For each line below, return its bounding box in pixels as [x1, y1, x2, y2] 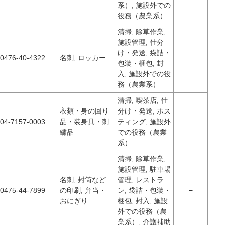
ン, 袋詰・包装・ [118, 186, 171, 194]
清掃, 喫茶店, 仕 [118, 96, 168, 104]
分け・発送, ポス [118, 107, 171, 115]
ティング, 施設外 [118, 118, 171, 126]
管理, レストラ [118, 176, 164, 184]
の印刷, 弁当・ [60, 186, 106, 194]
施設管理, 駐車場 [118, 165, 171, 173]
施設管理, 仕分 [118, 38, 164, 46]
